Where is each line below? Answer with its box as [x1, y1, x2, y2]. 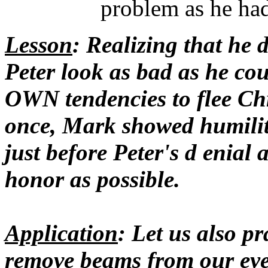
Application [5, 220, 118, 246]
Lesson [5, 32, 72, 57]
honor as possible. [5, 166, 180, 192]
